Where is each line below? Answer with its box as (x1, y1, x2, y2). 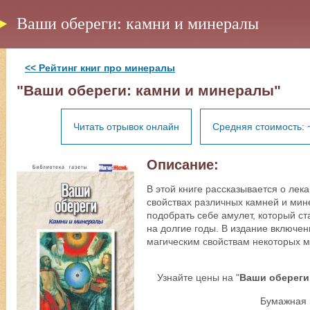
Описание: (147, 157, 219, 172)
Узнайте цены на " (157, 272, 239, 283)
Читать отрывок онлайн (73, 121, 179, 132)
